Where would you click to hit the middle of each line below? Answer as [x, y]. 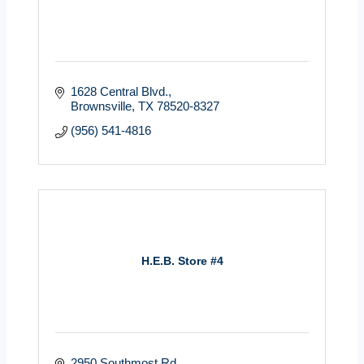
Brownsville [101, 106]
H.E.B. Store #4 [182, 261]
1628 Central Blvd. [119, 91]
